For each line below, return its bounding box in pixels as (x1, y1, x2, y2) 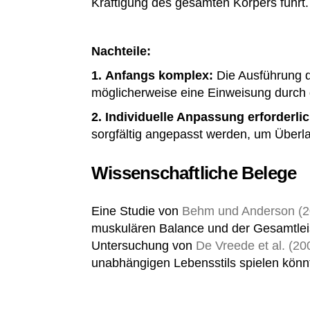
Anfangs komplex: (105, 69, 213, 82)
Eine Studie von (91, 204, 182, 218)
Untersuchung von (91, 239, 196, 253)
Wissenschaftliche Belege (91, 163, 297, 183)
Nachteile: (91, 44, 151, 58)
